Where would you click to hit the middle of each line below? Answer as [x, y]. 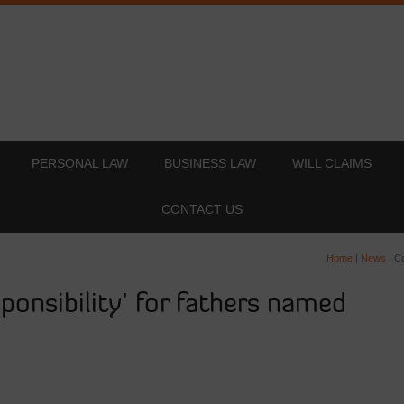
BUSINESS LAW [210, 163]
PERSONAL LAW [80, 163]
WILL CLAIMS [332, 163]
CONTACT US [202, 209]
